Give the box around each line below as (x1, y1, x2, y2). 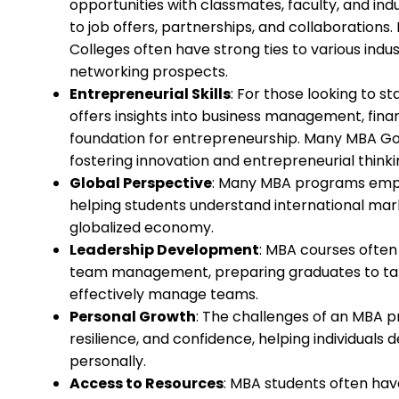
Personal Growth (69, 305, 196, 327)
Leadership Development (69, 239, 259, 260)
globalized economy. (69, 216, 214, 238)
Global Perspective (69, 172, 212, 193)
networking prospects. (69, 61, 228, 82)
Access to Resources (69, 372, 224, 394)
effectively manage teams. (69, 283, 258, 305)
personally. (69, 350, 146, 371)
